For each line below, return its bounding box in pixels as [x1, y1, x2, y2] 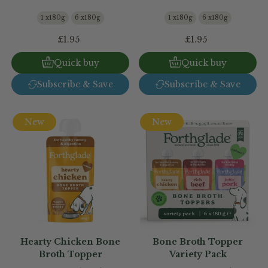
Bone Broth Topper [153, 236, 243, 247]
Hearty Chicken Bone [20, 236, 120, 247]
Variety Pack [169, 249, 227, 260]
